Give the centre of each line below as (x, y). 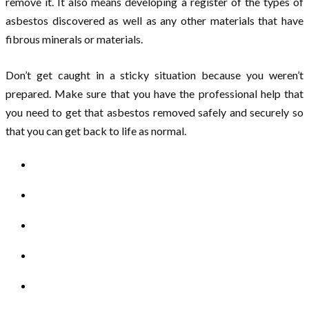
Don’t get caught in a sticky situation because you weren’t (154, 75)
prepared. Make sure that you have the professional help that (154, 94)
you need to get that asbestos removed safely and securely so (154, 112)
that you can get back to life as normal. (96, 131)
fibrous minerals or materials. (74, 39)
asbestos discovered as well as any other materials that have (154, 21)
